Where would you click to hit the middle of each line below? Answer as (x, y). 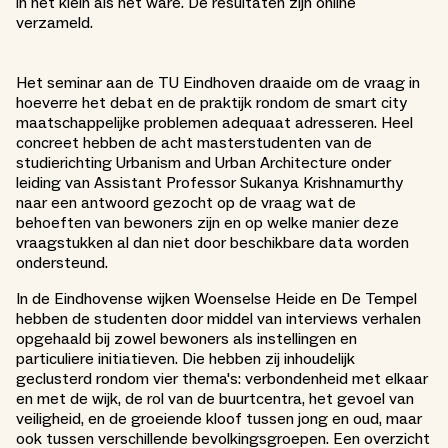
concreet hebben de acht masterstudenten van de (194, 143)
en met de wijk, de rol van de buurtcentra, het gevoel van (215, 399)
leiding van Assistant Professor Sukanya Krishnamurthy (209, 183)
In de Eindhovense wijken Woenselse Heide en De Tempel (216, 299)
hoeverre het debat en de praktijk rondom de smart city (211, 103)
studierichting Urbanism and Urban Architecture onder (203, 163)
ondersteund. (62, 263)
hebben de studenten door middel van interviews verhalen (218, 319)
